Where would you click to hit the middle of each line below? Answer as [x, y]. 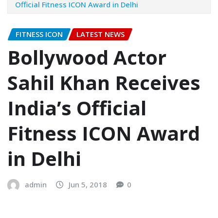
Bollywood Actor [87, 57]
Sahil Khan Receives [104, 83]
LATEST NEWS [100, 34]
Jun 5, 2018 [88, 185]
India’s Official [77, 108]
